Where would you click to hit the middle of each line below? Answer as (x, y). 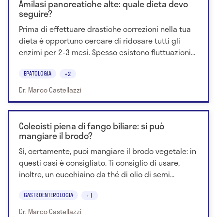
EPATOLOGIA (38, 73)
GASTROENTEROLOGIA (48, 194)
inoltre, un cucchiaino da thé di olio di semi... (97, 174)
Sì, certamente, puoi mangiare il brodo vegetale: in (108, 151)
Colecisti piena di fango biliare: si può (92, 126)
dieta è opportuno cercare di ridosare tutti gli (100, 41)
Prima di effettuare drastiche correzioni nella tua (105, 29)
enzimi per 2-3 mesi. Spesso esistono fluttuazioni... (107, 52)
